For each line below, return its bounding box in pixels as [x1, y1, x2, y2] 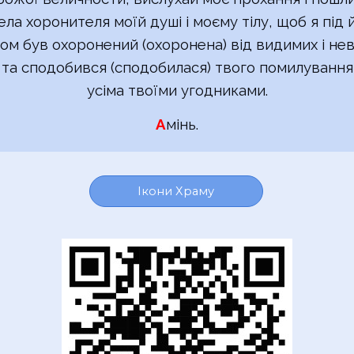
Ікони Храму [137, 183, 215, 198]
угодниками [180, 81, 265, 99]
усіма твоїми [86, 81, 181, 99]
